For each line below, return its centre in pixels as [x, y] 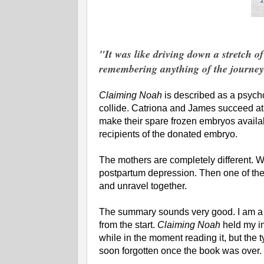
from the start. [128, 225]
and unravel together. [143, 186]
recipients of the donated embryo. [168, 134]
